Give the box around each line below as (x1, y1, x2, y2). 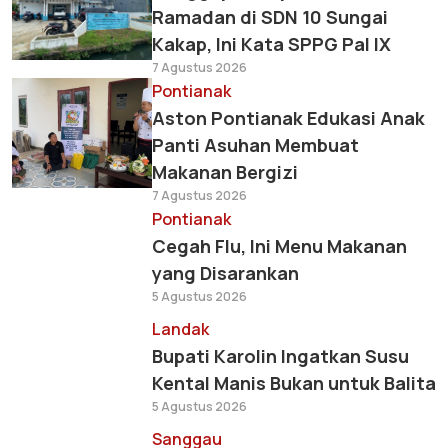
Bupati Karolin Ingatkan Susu (152, 344, 409, 368)
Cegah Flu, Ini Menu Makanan (152, 234, 407, 258)
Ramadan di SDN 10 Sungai (152, 5, 388, 29)
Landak (152, 318, 209, 340)
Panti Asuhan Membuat (152, 133, 359, 157)
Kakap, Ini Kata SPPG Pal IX (152, 32, 391, 56)
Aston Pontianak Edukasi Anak (152, 106, 425, 130)
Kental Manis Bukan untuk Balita (152, 371, 436, 395)
